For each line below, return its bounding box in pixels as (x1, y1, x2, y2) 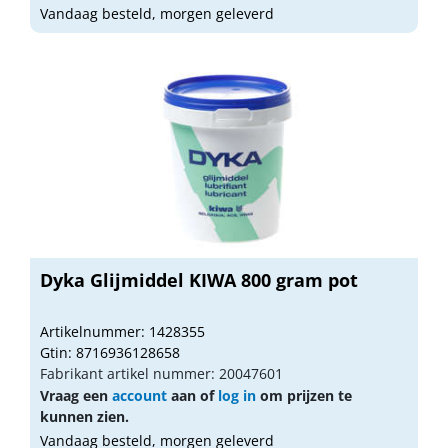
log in (218, 385, 256, 405)
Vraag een (40, 385, 112, 405)
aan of (167, 385, 218, 405)
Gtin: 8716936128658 (40, 342, 180, 362)
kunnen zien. (40, 406, 129, 426)
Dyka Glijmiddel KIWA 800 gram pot (40, 267, 358, 292)
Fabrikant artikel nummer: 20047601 (40, 363, 283, 383)
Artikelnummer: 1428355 (40, 321, 205, 341)
